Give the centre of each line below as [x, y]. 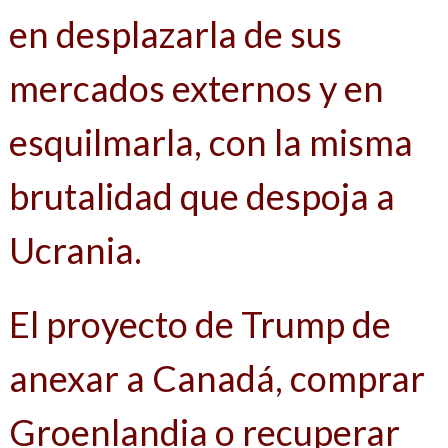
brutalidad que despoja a [201, 196]
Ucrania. [75, 250]
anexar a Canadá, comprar [216, 378]
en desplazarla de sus [175, 34]
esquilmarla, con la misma [210, 142]
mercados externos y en [196, 88]
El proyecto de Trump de [199, 324]
